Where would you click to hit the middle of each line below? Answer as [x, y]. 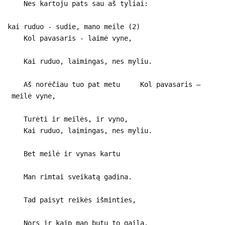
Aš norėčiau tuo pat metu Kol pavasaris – [104, 84]
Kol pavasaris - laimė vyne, [70, 38]
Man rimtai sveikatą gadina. [70, 177]
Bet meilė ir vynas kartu [64, 153]
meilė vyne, [32, 96]
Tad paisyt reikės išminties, [72, 200]
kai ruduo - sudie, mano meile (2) [74, 26]
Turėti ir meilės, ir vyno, [68, 119]
